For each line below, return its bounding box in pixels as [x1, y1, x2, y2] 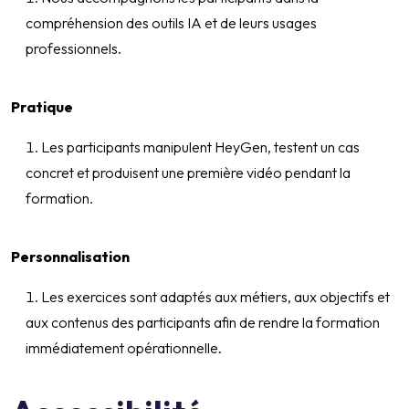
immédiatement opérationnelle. [26, 339, 222, 358]
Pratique [11, 98, 73, 117]
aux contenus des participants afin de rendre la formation [26, 313, 380, 332]
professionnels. [26, 39, 121, 58]
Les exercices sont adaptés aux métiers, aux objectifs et [41, 288, 390, 307]
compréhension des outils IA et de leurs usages [26, 14, 317, 33]
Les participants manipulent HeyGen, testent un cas [41, 138, 360, 157]
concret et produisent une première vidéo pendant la [26, 163, 351, 183]
